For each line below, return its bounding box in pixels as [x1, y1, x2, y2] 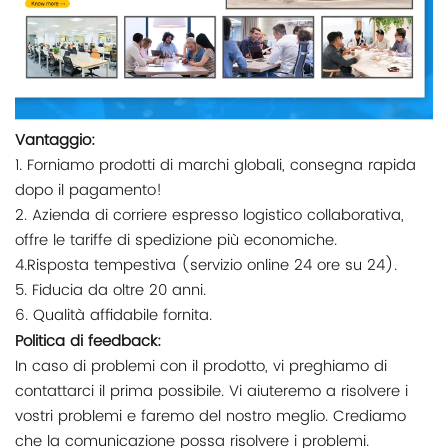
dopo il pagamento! [15, 177, 162, 203]
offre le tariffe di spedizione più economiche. [15, 227, 337, 253]
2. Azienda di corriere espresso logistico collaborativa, [15, 202, 404, 228]
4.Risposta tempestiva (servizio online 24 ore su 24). [15, 252, 397, 278]
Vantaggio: [15, 127, 95, 153]
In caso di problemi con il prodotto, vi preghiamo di [15, 353, 387, 379]
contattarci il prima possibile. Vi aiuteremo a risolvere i [15, 378, 408, 404]
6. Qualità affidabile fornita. [15, 302, 212, 328]
